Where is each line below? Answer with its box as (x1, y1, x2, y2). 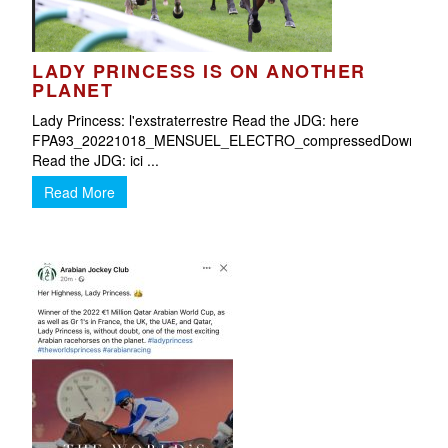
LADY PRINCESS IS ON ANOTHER (32, 58, 366, 84)
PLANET (32, 77, 114, 103)
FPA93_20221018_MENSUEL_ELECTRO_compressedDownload (32, 130, 445, 150)
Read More (44, 182, 116, 202)
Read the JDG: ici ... (32, 150, 160, 170)
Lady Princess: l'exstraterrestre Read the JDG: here (32, 110, 360, 130)
